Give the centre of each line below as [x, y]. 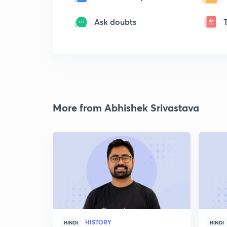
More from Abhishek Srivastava [126, 108]
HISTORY [98, 222]
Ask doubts [115, 22]
